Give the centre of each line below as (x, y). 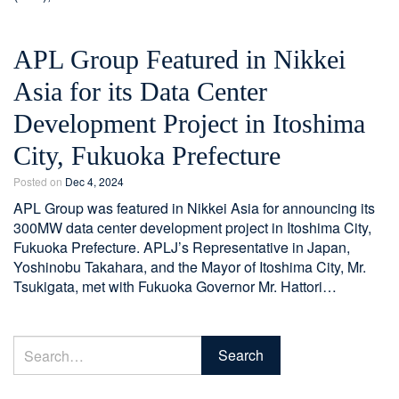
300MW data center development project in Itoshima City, (192, 228)
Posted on (39, 182)
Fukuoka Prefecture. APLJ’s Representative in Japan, (182, 248)
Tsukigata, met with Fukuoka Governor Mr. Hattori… (175, 287)
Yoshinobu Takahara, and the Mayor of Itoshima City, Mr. (190, 267)
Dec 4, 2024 (94, 182)
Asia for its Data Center (140, 91)
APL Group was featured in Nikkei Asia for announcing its (194, 208)
